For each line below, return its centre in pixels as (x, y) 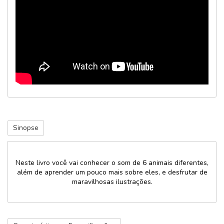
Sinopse (26, 128)
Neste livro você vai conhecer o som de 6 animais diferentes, (112, 162)
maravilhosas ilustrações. (112, 181)
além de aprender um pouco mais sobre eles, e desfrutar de (112, 172)
